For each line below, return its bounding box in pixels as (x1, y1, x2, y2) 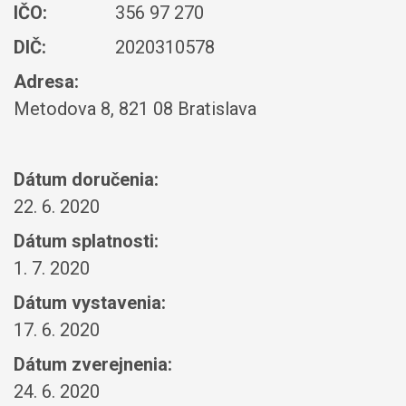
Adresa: (14, 71, 79, 92)
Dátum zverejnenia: (14, 353, 172, 375)
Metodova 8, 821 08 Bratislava (14, 98, 256, 120)
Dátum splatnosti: (14, 230, 159, 252)
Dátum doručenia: (14, 169, 159, 190)
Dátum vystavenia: (14, 292, 166, 314)
